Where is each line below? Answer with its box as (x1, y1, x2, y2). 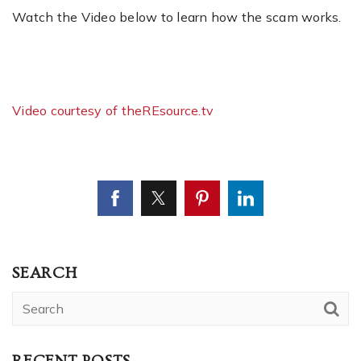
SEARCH (12, 263, 77, 282)
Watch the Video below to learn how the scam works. (12, 8, 342, 25)
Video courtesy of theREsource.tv (12, 102, 214, 118)
